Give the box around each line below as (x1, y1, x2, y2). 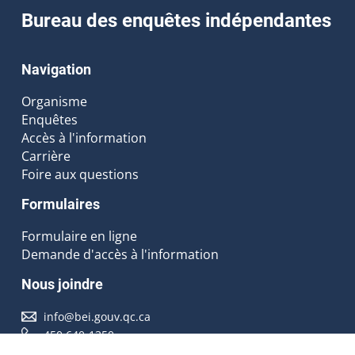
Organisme (21, 92, 87, 110)
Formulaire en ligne (21, 227, 137, 245)
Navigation (21, 61, 91, 78)
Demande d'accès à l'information (21, 245, 219, 263)
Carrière (21, 147, 71, 165)
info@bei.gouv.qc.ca (44, 308, 151, 324)
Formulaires (21, 196, 100, 213)
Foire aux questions (21, 165, 139, 183)
